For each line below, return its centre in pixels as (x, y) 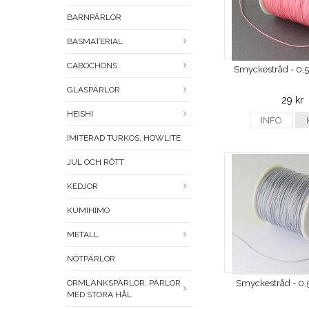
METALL (83, 235)
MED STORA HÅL (99, 295)
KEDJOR (82, 187)
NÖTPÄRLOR (91, 259)
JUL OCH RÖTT (96, 162)
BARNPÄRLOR (94, 18)
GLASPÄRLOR (93, 90)
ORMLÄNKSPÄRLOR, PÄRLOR (124, 283)
